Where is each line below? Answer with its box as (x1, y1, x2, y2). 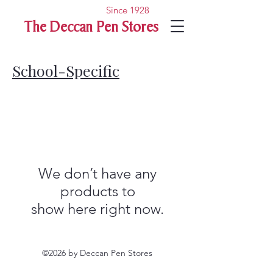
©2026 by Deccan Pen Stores (42, 247, 152, 258)
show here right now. (31, 200, 164, 218)
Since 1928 (106, 4, 149, 16)
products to (60, 182, 135, 200)
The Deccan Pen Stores (24, 21, 158, 37)
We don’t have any (38, 165, 157, 182)
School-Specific (12, 60, 119, 80)
